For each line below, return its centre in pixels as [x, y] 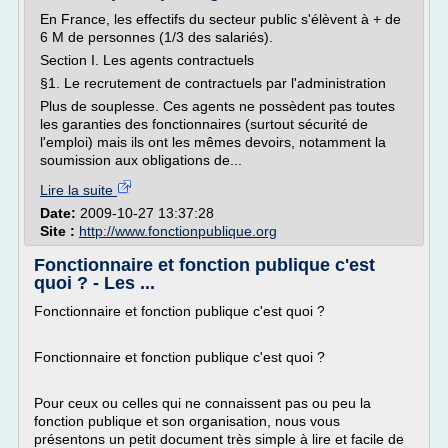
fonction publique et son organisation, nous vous [187, 421]
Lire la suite [78, 190]
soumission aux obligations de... [141, 160]
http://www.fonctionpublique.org [178, 231]
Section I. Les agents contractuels [147, 60]
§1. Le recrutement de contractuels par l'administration [213, 83]
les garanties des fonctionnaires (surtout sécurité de [204, 124]
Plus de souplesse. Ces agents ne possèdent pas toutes [217, 106]
